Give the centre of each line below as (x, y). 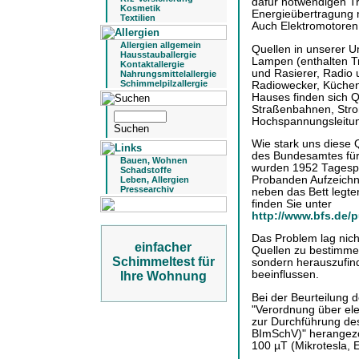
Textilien (137, 18)
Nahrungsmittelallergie (168, 74)
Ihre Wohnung (163, 276)
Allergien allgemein (160, 45)
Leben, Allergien (154, 179)
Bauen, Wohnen (153, 160)
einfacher (163, 247)
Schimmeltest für (163, 262)
